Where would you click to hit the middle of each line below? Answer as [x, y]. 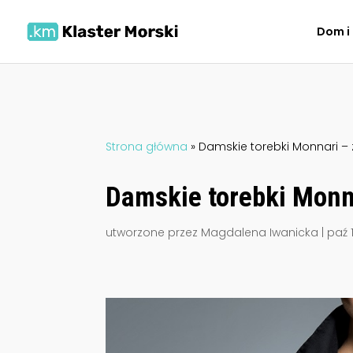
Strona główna [147, 146]
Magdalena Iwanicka [260, 233]
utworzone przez [154, 233]
